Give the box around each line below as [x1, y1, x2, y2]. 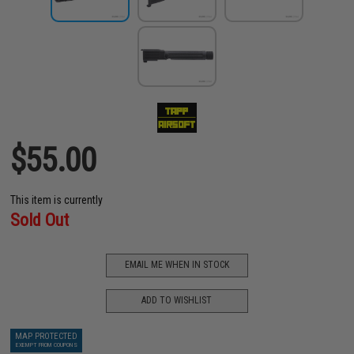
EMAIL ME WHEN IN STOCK [124, 259, 229, 271]
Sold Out [10, 209, 70, 230]
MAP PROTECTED [15, 330, 78, 341]
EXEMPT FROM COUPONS [15, 341, 77, 348]
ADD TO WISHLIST [141, 295, 213, 307]
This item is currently [10, 193, 104, 206]
